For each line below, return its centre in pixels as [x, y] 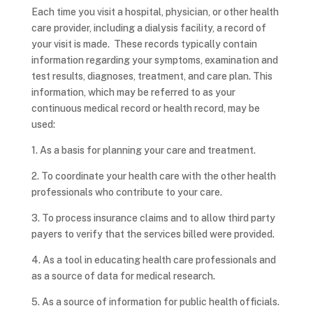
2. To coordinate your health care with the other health [153, 176]
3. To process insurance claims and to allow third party [153, 218]
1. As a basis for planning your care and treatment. [144, 150]
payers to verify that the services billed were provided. [154, 234]
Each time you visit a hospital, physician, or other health [155, 12]
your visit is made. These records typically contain [144, 44]
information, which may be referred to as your [133, 92]
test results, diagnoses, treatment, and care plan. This [152, 76]
